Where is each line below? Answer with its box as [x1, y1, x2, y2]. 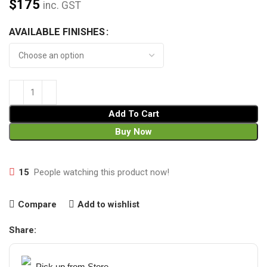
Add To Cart [108, 108, 159, 119]
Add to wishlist [77, 198, 139, 210]
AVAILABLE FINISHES [9, 26, 105, 38]
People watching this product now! [34, 166, 169, 178]
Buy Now [115, 126, 152, 137]
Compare [17, 198, 57, 210]
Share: [9, 225, 36, 235]
